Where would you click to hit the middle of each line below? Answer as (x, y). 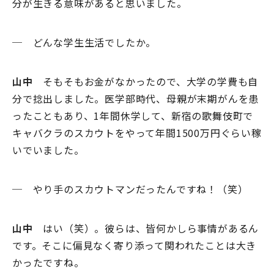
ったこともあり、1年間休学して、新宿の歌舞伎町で (133, 116)
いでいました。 (48, 150)
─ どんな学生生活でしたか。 (84, 43)
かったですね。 (48, 263)
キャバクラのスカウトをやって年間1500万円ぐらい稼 (137, 133)
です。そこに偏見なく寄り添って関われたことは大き (135, 246)
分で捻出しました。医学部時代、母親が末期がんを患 (136, 99)
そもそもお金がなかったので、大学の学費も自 (146, 82)
